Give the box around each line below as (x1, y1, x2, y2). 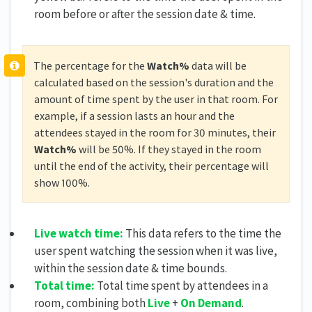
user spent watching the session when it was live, (34, 243, 277, 259)
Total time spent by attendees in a (95, 278, 268, 294)
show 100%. (34, 175, 90, 190)
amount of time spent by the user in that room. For (34, 92, 278, 107)
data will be (189, 58, 247, 73)
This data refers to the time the (123, 226, 281, 242)
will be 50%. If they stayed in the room (77, 142, 261, 157)
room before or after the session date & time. (34, 6, 256, 22)
